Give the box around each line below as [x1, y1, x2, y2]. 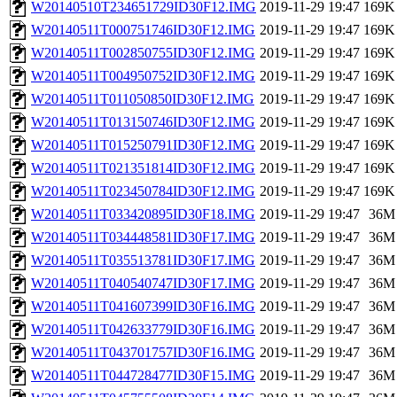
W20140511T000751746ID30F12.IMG [31, 22, 255, 38]
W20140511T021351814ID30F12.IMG [31, 160, 255, 176]
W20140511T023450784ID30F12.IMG [31, 183, 255, 199]
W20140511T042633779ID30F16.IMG [31, 322, 255, 338]
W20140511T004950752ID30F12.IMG [31, 68, 255, 84]
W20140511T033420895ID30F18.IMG [31, 206, 255, 222]
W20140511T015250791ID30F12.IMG [31, 137, 255, 153]
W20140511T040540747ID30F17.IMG [31, 276, 255, 292]
